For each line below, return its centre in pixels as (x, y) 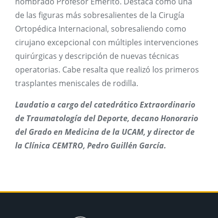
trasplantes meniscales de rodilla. (78, 83)
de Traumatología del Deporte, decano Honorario (107, 118)
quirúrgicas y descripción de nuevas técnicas (97, 56)
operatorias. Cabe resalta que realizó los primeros (107, 70)
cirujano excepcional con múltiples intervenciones (107, 42)
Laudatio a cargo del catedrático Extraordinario (105, 105)
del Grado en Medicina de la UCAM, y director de (105, 132)
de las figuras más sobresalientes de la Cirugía (100, 15)
